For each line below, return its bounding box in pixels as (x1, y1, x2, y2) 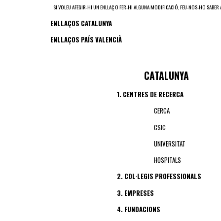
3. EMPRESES (117, 187, 154, 198)
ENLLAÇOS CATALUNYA (50, 18, 112, 28)
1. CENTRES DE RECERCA (50, 89, 184, 100)
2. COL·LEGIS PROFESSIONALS (117, 171, 201, 182)
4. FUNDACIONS (117, 204, 160, 214)
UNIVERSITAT (154, 138, 185, 148)
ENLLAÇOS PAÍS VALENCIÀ (50, 35, 122, 45)
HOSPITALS (154, 155, 181, 165)
